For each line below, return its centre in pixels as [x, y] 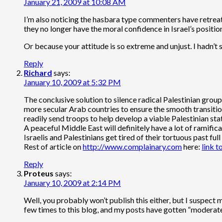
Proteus [39, 173]
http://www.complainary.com [132, 146]
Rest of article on [53, 146]
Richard [38, 72]
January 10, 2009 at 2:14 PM [72, 182]
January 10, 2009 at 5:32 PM [72, 82]
